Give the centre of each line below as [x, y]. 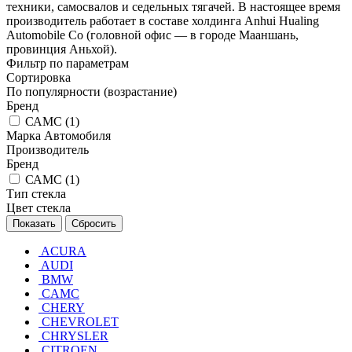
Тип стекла [36, 193]
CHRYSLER [75, 335]
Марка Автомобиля [59, 135]
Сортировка [38, 77]
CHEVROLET [80, 321]
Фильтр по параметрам [68, 63]
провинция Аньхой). [62, 49]
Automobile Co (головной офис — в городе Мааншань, [152, 35]
